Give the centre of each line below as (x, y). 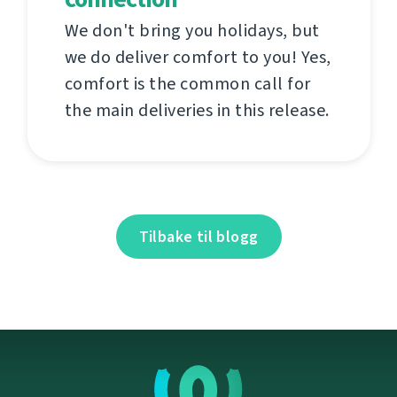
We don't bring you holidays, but (192, 30)
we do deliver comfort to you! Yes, (198, 57)
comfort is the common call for (187, 83)
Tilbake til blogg (198, 236)
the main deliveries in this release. (197, 110)
